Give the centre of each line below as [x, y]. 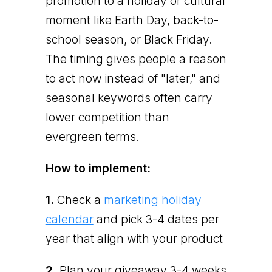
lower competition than [107, 117]
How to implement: [98, 168]
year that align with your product [134, 239]
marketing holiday [152, 200]
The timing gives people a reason [136, 59]
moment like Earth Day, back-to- [132, 20]
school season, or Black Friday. [129, 39]
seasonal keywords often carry [129, 98]
